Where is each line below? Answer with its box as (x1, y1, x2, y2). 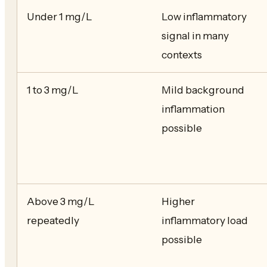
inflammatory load (162, 213, 248, 226)
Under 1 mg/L (27, 10, 92, 23)
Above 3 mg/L (27, 194, 95, 207)
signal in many (162, 29, 229, 42)
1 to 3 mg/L (27, 83, 79, 96)
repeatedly (27, 213, 79, 226)
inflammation (162, 102, 225, 115)
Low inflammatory (162, 10, 247, 23)
